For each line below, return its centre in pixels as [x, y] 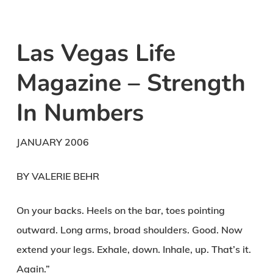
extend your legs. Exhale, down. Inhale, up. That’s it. [133, 249]
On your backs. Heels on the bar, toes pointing [120, 210]
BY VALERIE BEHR [58, 176]
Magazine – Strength [131, 83]
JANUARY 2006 [52, 142]
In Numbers [80, 113]
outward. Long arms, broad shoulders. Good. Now [129, 230]
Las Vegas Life [96, 53]
